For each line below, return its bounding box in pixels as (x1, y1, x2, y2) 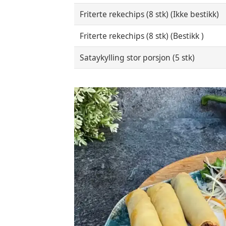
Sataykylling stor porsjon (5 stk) (80, 52, 195, 64)
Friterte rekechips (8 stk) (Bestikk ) (80, 30, 204, 42)
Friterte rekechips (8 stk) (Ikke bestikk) (80, 9, 219, 20)
